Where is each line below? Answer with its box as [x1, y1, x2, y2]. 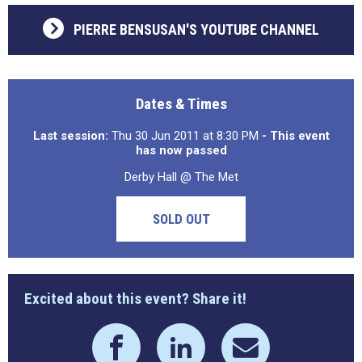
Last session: [32, 128, 108, 143]
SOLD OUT [152, 211, 210, 227]
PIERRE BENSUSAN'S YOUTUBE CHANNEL [74, 21, 319, 38]
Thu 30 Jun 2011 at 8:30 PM [107, 128, 262, 143]
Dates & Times [135, 95, 227, 113]
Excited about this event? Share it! [24, 289, 246, 308]
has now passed [135, 143, 227, 158]
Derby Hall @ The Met [124, 170, 238, 184]
